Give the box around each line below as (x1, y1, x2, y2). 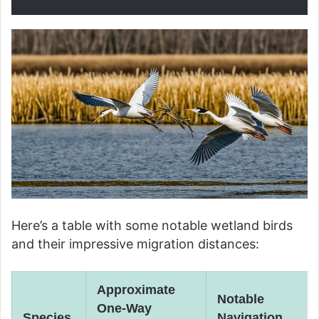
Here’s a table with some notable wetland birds (11, 217, 293, 233)
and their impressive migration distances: (11, 236, 259, 251)
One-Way (97, 300, 152, 315)
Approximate (97, 282, 175, 297)
